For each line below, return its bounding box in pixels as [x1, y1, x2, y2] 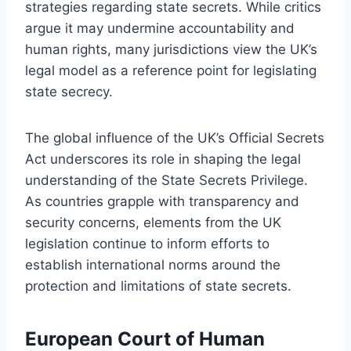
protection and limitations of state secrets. [25, 277, 291, 294]
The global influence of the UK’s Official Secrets [25, 129, 324, 146]
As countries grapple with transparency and [25, 193, 299, 209]
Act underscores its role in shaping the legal [25, 150, 301, 167]
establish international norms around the [25, 256, 280, 273]
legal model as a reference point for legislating [25, 62, 317, 78]
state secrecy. [25, 83, 113, 100]
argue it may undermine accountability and [25, 20, 295, 36]
